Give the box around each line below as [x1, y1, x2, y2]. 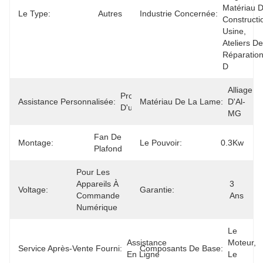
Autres [98, 9, 122, 18]
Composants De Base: [140, 244, 223, 253]
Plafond [94, 144, 122, 153]
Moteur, [228, 238, 256, 247]
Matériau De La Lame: [140, 97, 223, 106]
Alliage [228, 85, 252, 95]
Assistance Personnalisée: [18, 97, 116, 106]
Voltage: [18, 185, 48, 194]
